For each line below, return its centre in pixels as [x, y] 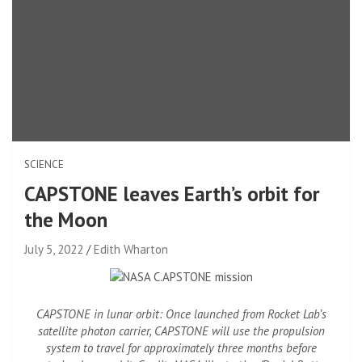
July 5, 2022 [54, 249]
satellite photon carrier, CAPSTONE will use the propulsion [181, 330]
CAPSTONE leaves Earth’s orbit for [172, 194]
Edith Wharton [131, 249]
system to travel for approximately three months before [181, 347]
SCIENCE [44, 164]
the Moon [66, 219]
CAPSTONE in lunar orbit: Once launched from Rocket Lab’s [181, 314]
